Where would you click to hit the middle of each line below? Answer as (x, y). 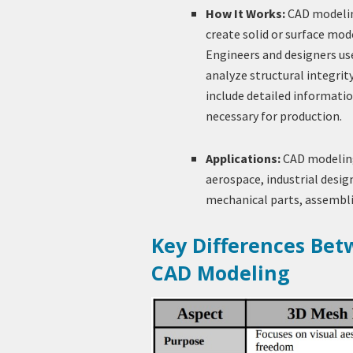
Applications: (243, 159)
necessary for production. (273, 116)
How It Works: (245, 14)
